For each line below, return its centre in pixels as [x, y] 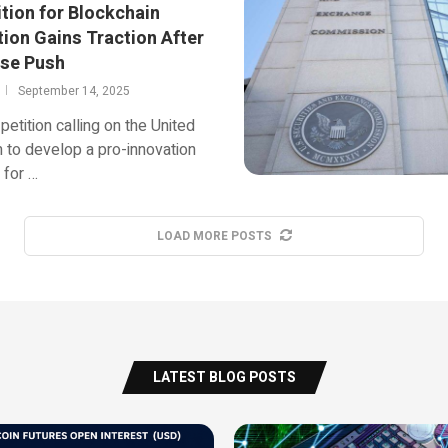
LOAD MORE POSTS [214, 235]
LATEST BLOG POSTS [224, 377]
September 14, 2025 [73, 90]
